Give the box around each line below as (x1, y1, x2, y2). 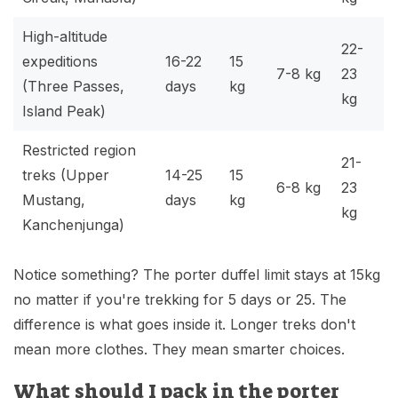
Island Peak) (22, 102, 106, 121)
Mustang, (22, 191, 85, 210)
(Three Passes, (22, 77, 124, 96)
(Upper (56, 166, 109, 185)
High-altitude (22, 28, 107, 46)
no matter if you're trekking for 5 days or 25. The (13, 291, 346, 309)
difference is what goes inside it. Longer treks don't (13, 315, 355, 334)
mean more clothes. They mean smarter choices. (13, 340, 345, 359)
